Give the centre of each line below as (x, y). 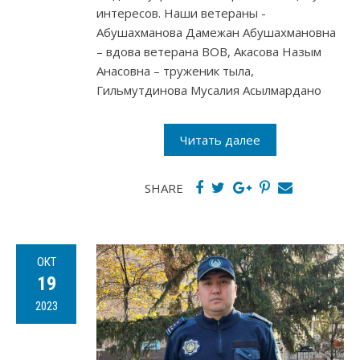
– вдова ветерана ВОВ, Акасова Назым (209, 52)
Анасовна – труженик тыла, (175, 71)
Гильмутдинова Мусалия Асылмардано (209, 90)
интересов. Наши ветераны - (181, 13)
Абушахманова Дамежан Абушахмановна (216, 33)
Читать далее (220, 140)
